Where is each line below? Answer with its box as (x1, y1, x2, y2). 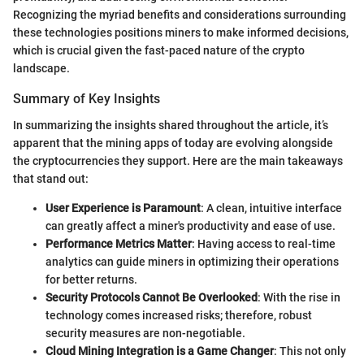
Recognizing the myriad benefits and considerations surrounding (13, 8, 346, 22)
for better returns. (45, 272, 137, 286)
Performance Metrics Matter (45, 236, 192, 250)
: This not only (274, 344, 346, 357)
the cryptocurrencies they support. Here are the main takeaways (13, 154, 343, 167)
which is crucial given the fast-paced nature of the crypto (13, 44, 305, 58)
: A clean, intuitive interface (201, 201, 342, 214)
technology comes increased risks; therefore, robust (45, 308, 312, 322)
